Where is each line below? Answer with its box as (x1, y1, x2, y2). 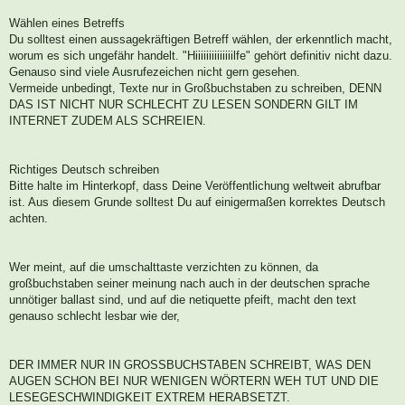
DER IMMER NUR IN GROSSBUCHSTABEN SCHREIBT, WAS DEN (9, 358, 371, 372)
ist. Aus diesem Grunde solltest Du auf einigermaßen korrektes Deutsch (9, 195, 385, 210)
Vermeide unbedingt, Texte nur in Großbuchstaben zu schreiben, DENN (9, 81, 381, 96)
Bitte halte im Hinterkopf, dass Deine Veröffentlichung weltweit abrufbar (9, 179, 381, 193)
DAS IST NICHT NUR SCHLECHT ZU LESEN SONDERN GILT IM (9, 98, 358, 112)
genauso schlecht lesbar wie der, (9, 309, 180, 324)
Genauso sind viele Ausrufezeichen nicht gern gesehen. (9, 65, 300, 80)
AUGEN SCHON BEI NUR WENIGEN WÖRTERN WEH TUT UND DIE (9, 374, 379, 389)
